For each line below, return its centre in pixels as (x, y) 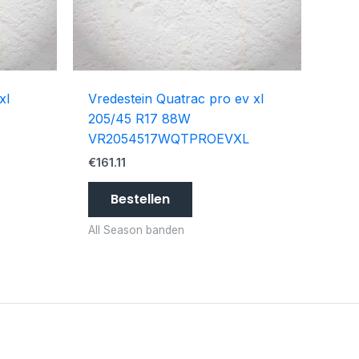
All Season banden (137, 230)
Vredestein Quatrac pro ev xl (176, 99)
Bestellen (141, 200)
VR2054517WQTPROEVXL (169, 139)
